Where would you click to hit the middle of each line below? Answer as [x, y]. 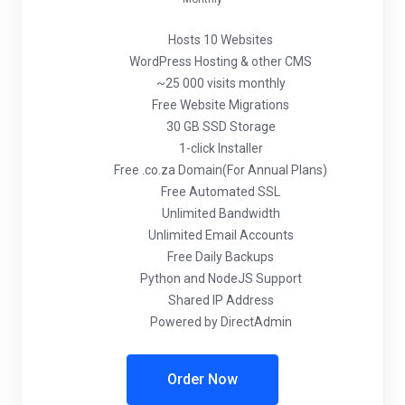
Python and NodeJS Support [221, 278]
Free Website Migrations [221, 105]
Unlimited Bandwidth [221, 213]
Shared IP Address [221, 300]
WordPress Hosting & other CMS [221, 61]
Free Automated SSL [221, 192]
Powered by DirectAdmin [221, 322]
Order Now [202, 379]
